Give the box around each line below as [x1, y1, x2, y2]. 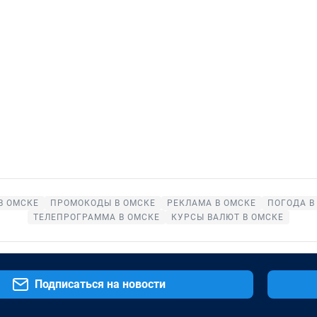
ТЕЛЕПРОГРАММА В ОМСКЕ [33, 212, 160, 222]
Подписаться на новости [34, 277, 166, 291]
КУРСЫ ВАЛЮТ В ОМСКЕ [171, 212, 284, 222]
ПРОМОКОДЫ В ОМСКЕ [50, 197, 156, 208]
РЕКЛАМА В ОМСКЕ [167, 197, 256, 208]
